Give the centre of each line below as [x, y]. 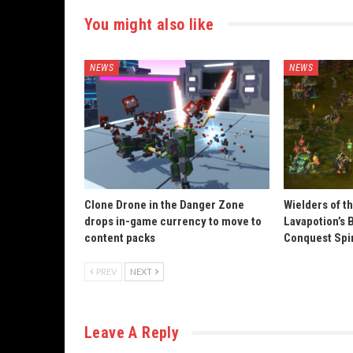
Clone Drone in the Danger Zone [164, 205]
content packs [120, 238]
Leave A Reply [132, 333]
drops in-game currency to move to [173, 222]
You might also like [149, 24]
